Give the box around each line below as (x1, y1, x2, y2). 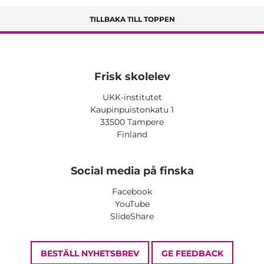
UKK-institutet (102, 92, 162, 103)
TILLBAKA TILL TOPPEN (89, 15, 175, 24)
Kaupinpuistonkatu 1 (90, 104, 174, 115)
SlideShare (110, 211, 154, 222)
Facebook (112, 186, 152, 197)
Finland (117, 129, 147, 140)
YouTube (114, 199, 150, 210)
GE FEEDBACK (161, 248, 223, 259)
